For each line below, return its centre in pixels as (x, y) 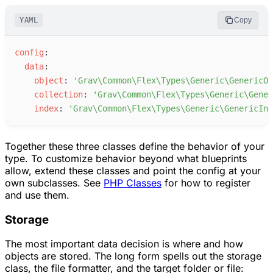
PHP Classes (133, 183)
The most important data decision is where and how (124, 244)
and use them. (37, 195)
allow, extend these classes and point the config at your (133, 170)
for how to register (206, 183)
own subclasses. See (54, 183)
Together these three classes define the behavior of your (135, 146)
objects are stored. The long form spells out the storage (133, 256)
